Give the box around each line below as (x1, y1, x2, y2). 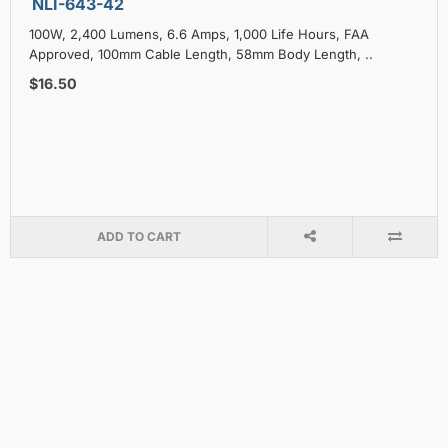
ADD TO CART (96, 228, 181, 244)
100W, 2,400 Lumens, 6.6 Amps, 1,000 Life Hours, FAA (29, 25, 369, 42)
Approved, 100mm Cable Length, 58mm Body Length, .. (29, 45, 373, 62)
